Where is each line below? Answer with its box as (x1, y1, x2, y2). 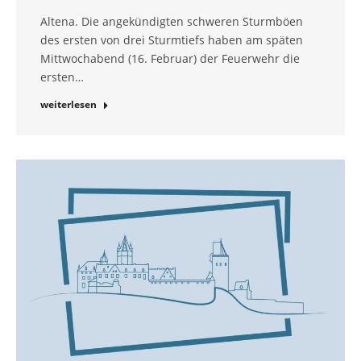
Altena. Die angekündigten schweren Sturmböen (40, 14, 303, 30)
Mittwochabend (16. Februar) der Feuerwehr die (40, 51, 300, 67)
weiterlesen (40, 98, 97, 112)
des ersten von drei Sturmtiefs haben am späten (40, 32, 303, 48)
